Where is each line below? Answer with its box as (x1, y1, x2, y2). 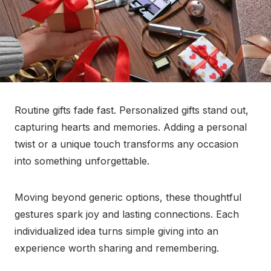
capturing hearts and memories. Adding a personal (15, 121, 247, 134)
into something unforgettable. (15, 155, 149, 168)
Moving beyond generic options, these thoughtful (15, 191, 241, 204)
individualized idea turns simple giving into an (15, 225, 218, 238)
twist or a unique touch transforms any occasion (15, 138, 238, 151)
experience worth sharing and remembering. (15, 242, 219, 255)
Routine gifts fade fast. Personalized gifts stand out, (15, 104, 249, 117)
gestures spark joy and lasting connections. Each (15, 208, 239, 221)
